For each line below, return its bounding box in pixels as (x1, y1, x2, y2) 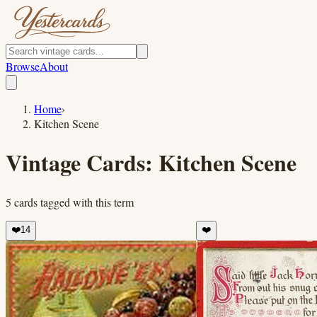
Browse (6, 59, 40, 74)
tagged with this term (38, 194, 134, 209)
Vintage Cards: (6, 146, 158, 180)
